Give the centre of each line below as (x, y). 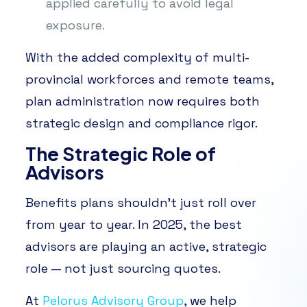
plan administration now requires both (142, 101)
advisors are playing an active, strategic (146, 246)
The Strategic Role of (120, 153)
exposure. (75, 25)
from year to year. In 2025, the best (133, 224)
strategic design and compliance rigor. (141, 123)
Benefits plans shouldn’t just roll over (140, 202)
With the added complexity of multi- (137, 57)
